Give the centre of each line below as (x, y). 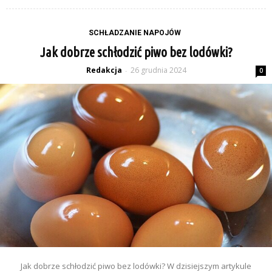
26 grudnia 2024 (158, 70)
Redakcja (104, 70)
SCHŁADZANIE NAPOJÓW (134, 32)
